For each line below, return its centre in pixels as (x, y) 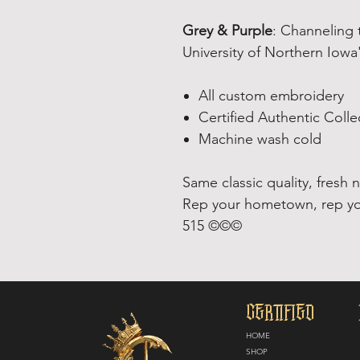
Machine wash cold (260, 139)
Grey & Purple (227, 30)
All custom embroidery (271, 95)
